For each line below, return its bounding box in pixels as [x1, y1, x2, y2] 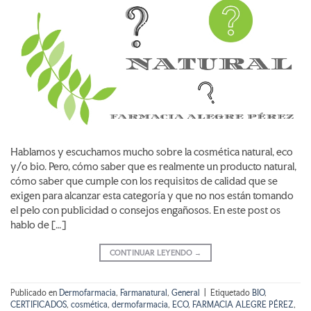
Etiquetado [210, 287, 252, 298]
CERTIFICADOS [10, 299, 67, 310]
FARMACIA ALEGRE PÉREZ [192, 299, 294, 310]
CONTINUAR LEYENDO [109, 247, 195, 258]
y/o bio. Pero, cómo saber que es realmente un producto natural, [10, 160, 296, 174]
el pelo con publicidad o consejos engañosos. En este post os [10, 204, 280, 217]
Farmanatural [120, 287, 167, 298]
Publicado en [10, 287, 59, 298]
